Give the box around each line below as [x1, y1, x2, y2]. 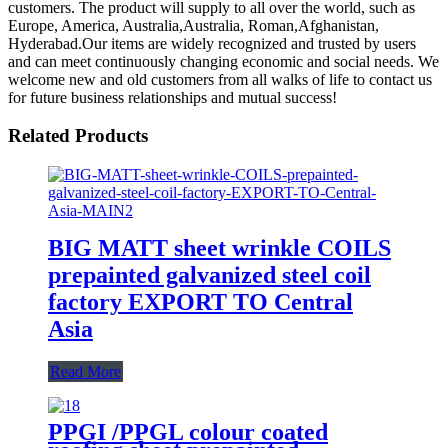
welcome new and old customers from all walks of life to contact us [8, 70, 432, 88]
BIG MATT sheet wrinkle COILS [48, 234, 391, 261]
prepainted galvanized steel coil [48, 261, 371, 288]
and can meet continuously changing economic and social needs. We [8, 52, 439, 70]
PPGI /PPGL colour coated [48, 418, 328, 445]
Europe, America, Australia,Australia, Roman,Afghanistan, [8, 16, 379, 34]
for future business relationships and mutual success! [8, 88, 337, 106]
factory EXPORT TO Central [48, 288, 353, 315]
